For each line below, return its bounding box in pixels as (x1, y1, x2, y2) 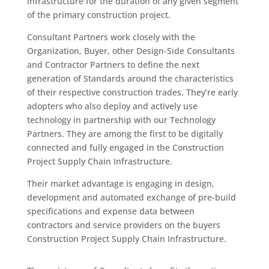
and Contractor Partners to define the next (26, 59, 199, 70)
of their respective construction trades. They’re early (26, 86, 238, 98)
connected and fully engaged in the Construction (26, 142, 224, 153)
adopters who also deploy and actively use (26, 100, 198, 112)
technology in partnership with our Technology (26, 114, 216, 125)
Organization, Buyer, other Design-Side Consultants (26, 45, 235, 56)
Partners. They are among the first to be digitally (26, 128, 223, 139)
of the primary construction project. (26, 9, 171, 20)
